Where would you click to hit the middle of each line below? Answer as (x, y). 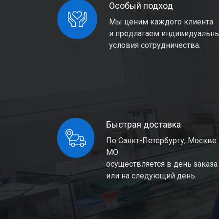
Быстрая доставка (144, 124)
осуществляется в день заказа (162, 164)
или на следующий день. (152, 176)
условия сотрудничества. (155, 45)
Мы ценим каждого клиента (161, 22)
